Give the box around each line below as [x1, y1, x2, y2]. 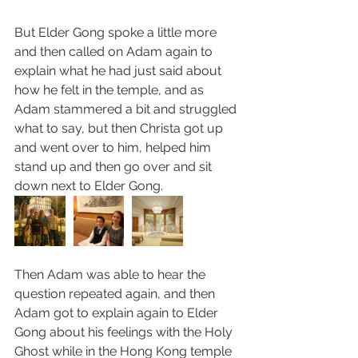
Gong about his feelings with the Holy [14, 324, 236, 340]
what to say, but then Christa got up [14, 120, 226, 136]
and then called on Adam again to [14, 43, 216, 59]
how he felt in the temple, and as [14, 82, 207, 97]
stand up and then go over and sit [14, 158, 215, 174]
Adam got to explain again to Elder [14, 304, 221, 320]
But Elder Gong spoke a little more [14, 24, 220, 40]
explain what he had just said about [14, 62, 225, 78]
